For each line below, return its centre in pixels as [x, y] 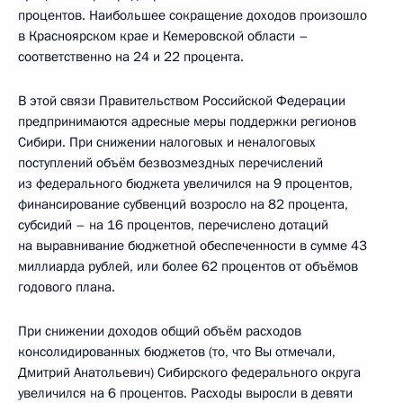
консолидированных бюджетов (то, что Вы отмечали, [177, 352]
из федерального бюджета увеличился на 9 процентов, [185, 184]
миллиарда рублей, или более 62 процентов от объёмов [188, 266]
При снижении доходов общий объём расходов [160, 331]
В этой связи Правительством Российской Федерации [182, 101]
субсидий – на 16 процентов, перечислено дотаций [173, 225]
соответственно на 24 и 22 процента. [131, 57]
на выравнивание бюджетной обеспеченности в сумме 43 [193, 246]
